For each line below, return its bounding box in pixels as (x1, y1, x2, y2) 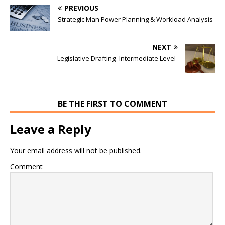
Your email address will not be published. (10, 145, 142, 155)
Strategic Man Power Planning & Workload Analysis (58, 14, 213, 24)
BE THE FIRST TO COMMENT (58, 98, 167, 109)
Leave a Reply (10, 120, 91, 137)
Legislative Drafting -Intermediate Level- (57, 53, 178, 63)
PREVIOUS (64, 3, 98, 13)
